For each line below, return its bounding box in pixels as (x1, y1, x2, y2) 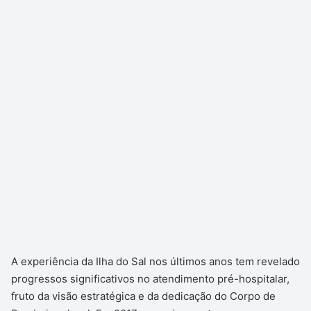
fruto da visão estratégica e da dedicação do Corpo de (11, 289, 276, 303)
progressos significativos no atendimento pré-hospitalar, (11, 272, 289, 286)
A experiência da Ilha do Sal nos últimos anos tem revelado (11, 255, 300, 269)
